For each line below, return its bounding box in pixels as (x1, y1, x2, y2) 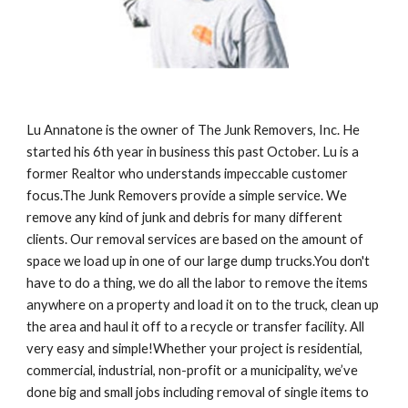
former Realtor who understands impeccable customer (26, 166, 349, 181)
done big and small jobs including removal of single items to (26, 384, 370, 400)
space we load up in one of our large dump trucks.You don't (26, 253, 371, 269)
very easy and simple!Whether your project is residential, (26, 341, 363, 356)
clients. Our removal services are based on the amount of (26, 231, 364, 247)
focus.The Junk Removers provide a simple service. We (26, 188, 348, 203)
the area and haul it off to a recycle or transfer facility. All (26, 319, 365, 334)
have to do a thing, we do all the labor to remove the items (26, 275, 369, 291)
